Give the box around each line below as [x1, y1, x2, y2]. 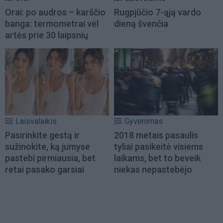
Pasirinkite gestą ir [5, 129, 80, 140]
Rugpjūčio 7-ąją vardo [114, 7, 201, 18]
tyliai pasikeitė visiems [114, 141, 203, 152]
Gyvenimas [124, 116, 163, 126]
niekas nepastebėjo [114, 164, 192, 175]
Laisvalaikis [15, 116, 57, 126]
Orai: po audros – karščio [5, 7, 106, 18]
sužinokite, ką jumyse [5, 141, 90, 152]
